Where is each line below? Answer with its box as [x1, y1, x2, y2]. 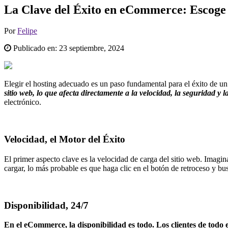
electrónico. [4, 98, 41, 107]
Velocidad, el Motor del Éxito [4, 134, 125, 145]
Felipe [17, 26, 37, 36]
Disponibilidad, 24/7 [4, 199, 89, 211]
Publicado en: [11, 44, 59, 53]
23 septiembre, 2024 [59, 44, 124, 53]
